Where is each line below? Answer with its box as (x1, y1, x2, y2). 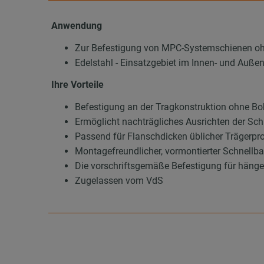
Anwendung (51, 20, 103, 32)
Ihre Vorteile (51, 79, 104, 91)
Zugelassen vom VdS (75, 174, 164, 186)
